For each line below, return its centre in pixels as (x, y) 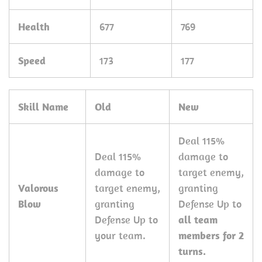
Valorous (38, 188)
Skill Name (43, 107)
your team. (120, 235)
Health (34, 27)
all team (198, 220)
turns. (192, 251)
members (199, 235)
